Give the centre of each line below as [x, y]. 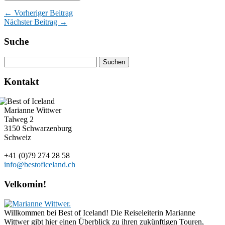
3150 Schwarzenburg [38, 129]
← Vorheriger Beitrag [38, 13]
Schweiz [18, 138]
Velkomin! [25, 184]
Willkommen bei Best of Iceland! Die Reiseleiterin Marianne [100, 212]
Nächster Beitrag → [36, 22]
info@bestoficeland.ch [40, 165]
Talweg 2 [19, 120]
